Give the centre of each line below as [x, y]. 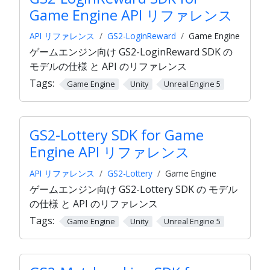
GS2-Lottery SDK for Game [117, 135]
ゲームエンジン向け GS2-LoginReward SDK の [131, 52]
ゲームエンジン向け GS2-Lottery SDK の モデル [133, 189]
